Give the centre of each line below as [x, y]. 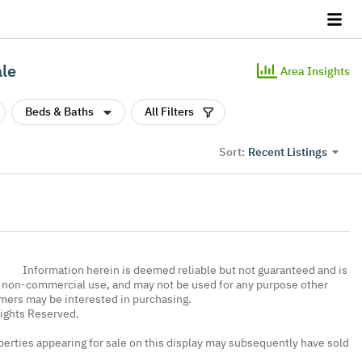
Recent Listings [288, 152]
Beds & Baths [59, 112]
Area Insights [315, 71]
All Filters [169, 112]
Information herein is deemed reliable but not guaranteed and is [185, 269]
